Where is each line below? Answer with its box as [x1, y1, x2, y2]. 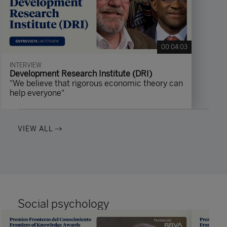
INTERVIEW [10, 62, 42, 69]
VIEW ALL [18, 125, 53, 133]
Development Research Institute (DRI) [10, 69, 152, 79]
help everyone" [10, 88, 64, 98]
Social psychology [18, 197, 109, 211]
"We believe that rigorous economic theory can [10, 79, 183, 88]
